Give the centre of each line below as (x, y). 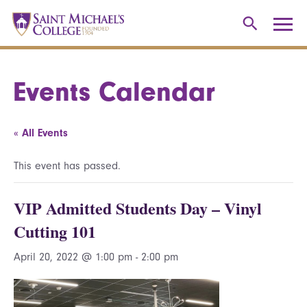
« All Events (41, 133)
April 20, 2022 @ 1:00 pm (73, 257)
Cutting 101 (55, 231)
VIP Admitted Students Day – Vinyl (138, 208)
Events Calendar (114, 92)
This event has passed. (67, 166)
